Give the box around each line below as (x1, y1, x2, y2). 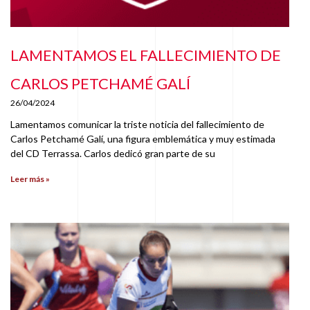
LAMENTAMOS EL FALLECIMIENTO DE (10, 46, 281, 65)
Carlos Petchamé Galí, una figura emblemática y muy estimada (10, 133, 275, 145)
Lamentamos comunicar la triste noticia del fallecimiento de (10, 118, 264, 131)
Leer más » (10, 174, 50, 185)
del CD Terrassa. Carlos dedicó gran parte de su (10, 147, 215, 160)
